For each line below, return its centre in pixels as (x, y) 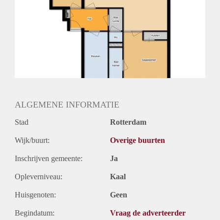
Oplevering (32, 5)
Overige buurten (137, 140)
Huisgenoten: (35, 195)
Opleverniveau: (39, 177)
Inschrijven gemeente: (49, 159)
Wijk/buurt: (32, 140)
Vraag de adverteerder (148, 213)
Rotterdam (128, 122)
